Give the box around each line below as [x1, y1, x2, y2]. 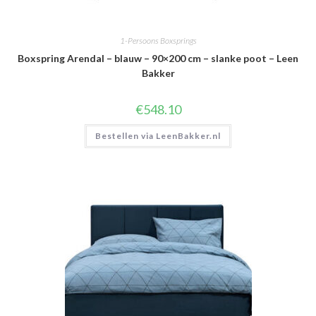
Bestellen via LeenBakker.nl [95, 130, 221, 141]
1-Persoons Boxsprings [119, 35, 197, 46]
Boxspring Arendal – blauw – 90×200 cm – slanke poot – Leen [18, 52, 298, 64]
